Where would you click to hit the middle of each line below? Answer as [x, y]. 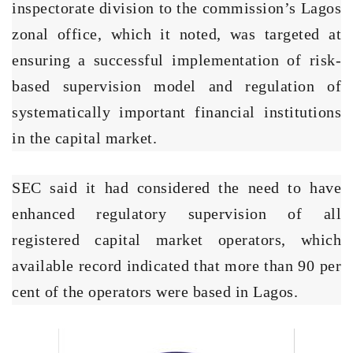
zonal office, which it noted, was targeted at [176, 33]
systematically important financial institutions [176, 111]
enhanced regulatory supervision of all [176, 213]
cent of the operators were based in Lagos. [155, 291]
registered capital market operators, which [176, 239]
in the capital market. [84, 137]
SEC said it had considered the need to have [176, 187]
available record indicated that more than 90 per [176, 265]
